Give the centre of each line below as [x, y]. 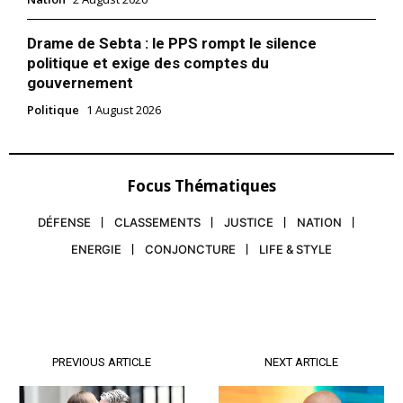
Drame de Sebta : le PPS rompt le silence [172, 44]
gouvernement [80, 83]
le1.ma [201, 303]
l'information [201, 347]
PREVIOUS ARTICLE [102, 363]
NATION [319, 223]
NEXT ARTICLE [301, 363]
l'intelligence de [201, 325]
